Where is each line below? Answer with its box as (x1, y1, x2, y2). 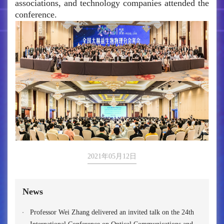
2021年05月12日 (87, 153, 136, 161)
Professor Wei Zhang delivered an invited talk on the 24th (30, 208, 194, 216)
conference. (15, 9, 57, 20)
